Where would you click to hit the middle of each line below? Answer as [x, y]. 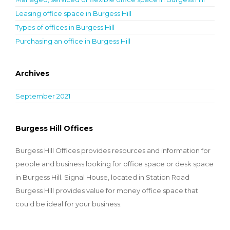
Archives [32, 73]
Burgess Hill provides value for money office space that [107, 190]
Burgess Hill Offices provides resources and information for [113, 150]
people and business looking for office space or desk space [114, 164]
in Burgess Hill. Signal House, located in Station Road [102, 177]
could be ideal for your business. [69, 204]
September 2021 [43, 96]
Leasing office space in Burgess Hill [73, 13]
